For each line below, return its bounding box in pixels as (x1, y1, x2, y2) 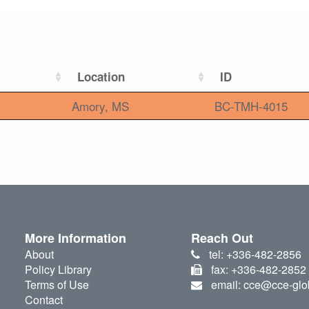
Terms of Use (24, 277, 89, 293)
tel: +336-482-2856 (208, 246, 301, 263)
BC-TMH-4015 (215, 97, 288, 115)
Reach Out (191, 229, 254, 248)
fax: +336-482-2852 (210, 261, 306, 278)
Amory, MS (72, 97, 129, 115)
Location (77, 68, 125, 86)
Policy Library (24, 261, 92, 278)
